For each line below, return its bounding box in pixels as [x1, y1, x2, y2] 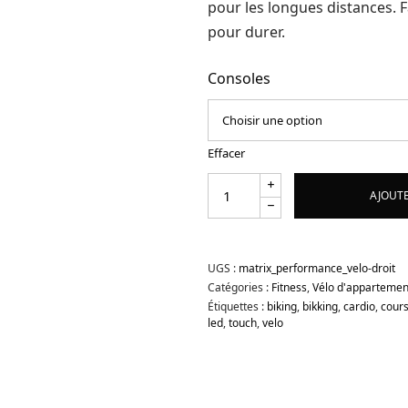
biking [267, 298, 298, 314]
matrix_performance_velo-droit [239, 260, 396, 276]
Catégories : [208, 279, 272, 295]
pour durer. [208, 21, 286, 42]
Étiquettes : [208, 298, 268, 314]
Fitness [271, 279, 308, 295]
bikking [302, 298, 339, 314]
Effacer [208, 144, 246, 161]
